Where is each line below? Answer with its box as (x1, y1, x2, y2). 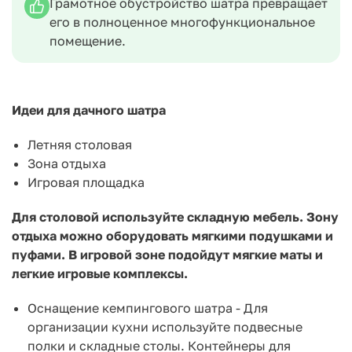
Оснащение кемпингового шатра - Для (27, 300, 268, 316)
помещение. (49, 33, 126, 49)
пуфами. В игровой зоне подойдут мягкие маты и (12, 247, 323, 262)
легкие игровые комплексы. (12, 266, 188, 281)
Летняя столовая (27, 137, 132, 152)
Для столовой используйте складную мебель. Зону (12, 209, 339, 225)
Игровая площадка (27, 174, 145, 190)
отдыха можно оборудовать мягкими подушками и (12, 228, 333, 244)
